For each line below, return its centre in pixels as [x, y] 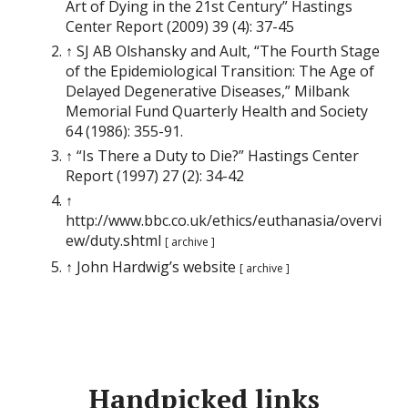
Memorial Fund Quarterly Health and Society [217, 111]
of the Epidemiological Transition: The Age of [220, 71]
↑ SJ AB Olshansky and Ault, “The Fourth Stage [223, 51]
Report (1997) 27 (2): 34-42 [155, 175]
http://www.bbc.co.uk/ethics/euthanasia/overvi [224, 220]
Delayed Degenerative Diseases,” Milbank [208, 91]
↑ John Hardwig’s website [153, 266]
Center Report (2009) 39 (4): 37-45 [180, 26]
